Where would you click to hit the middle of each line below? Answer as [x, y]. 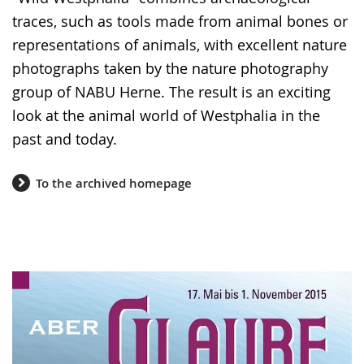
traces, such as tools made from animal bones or [180, 21]
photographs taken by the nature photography [170, 68]
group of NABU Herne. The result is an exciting [171, 92]
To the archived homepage [114, 183]
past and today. [65, 139]
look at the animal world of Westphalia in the [166, 115]
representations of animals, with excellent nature [180, 45]
